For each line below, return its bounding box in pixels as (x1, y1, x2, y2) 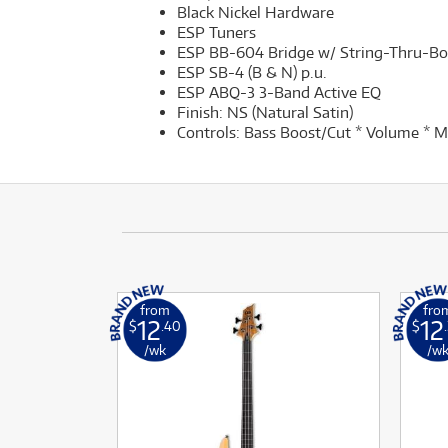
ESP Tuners (177, 22, 256, 42)
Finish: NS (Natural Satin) (177, 102, 353, 122)
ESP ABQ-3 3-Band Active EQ (177, 82, 381, 102)
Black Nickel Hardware (177, 2, 334, 22)
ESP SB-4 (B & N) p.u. (177, 62, 327, 82)
